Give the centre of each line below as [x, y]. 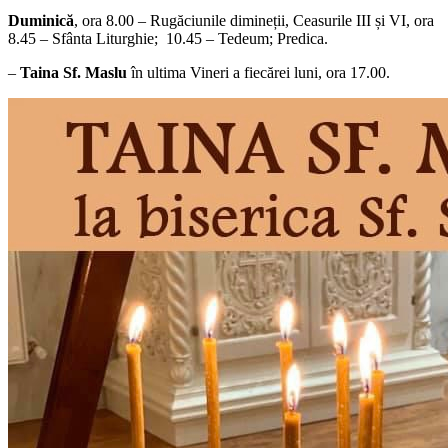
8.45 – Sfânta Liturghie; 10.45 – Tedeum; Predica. [168, 39]
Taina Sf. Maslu [73, 73]
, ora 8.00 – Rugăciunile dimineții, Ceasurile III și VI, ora [254, 21]
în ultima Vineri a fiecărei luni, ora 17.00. [258, 73]
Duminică [41, 21]
